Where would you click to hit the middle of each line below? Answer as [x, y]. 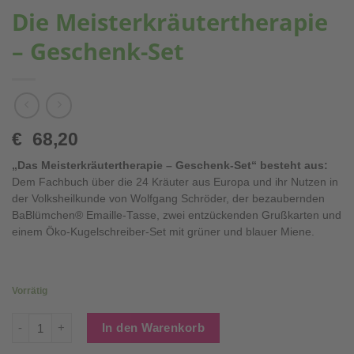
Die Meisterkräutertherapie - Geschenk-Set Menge [149, 322]
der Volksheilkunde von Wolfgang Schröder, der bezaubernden [168, 198]
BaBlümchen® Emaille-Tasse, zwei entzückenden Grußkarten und [177, 215]
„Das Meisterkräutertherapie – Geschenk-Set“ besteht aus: [170, 165]
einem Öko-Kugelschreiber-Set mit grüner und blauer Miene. [163, 232]
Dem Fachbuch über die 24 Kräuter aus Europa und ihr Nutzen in [175, 182]
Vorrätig [30, 290]
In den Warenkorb [153, 328]
